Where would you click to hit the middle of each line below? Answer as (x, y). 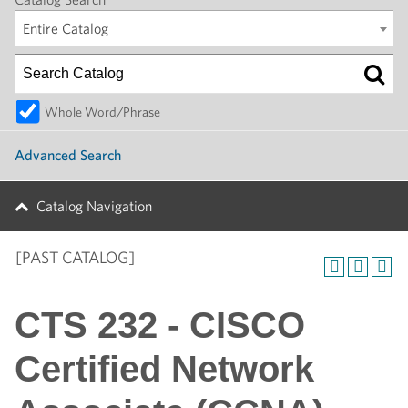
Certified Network (164, 369)
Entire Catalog (66, 29)
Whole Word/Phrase (102, 111)
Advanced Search (68, 155)
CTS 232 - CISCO (160, 325)
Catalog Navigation (94, 206)
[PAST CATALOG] (75, 257)
